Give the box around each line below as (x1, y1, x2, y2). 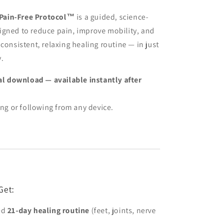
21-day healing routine (7, 205, 90, 216)
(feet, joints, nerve (89, 205, 156, 216)
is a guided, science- (75, 12, 149, 22)
